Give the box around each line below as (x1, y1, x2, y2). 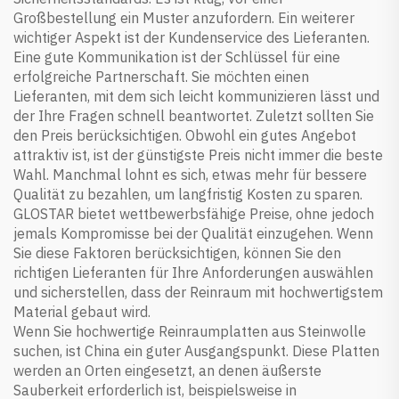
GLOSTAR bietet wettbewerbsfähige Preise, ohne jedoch (13, 204, 374, 223)
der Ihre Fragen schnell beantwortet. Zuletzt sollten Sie (13, 106, 374, 125)
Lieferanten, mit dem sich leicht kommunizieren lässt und (13, 86, 379, 105)
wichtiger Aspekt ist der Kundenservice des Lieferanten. (13, 28, 370, 46)
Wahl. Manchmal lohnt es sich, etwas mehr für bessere (13, 165, 367, 183)
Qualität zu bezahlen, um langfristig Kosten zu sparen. (13, 184, 362, 203)
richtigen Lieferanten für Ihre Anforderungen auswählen (13, 263, 373, 281)
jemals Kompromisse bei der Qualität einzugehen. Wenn (13, 224, 373, 242)
